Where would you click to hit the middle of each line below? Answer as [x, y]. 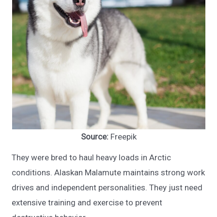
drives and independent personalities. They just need [107, 188]
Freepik [122, 136]
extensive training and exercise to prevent [87, 203]
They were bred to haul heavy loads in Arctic [92, 158]
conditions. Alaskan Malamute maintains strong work [108, 173]
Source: [94, 136]
